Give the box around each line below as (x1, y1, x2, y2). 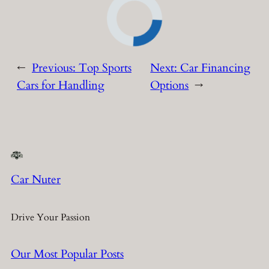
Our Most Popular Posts (11, 246, 124, 262)
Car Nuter (11, 172, 61, 188)
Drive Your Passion (11, 210, 90, 224)
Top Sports (79, 60, 131, 76)
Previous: (32, 60, 79, 76)
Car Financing (180, 60, 251, 76)
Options (150, 77, 189, 94)
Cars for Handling (17, 77, 104, 94)
